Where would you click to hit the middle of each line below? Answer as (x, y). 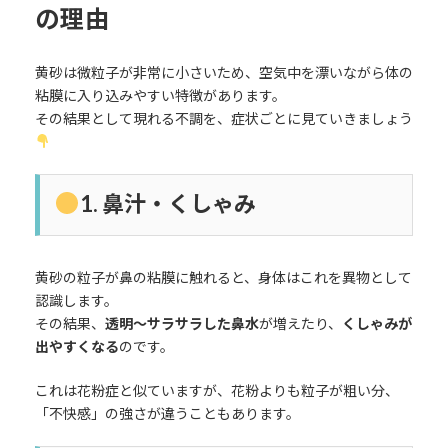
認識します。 (76, 300)
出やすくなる (76, 346)
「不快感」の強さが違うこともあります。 (167, 413)
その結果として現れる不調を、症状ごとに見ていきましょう (223, 118)
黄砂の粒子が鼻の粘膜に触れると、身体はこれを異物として (223, 277)
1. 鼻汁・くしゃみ (167, 203)
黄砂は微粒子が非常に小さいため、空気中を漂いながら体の (223, 72)
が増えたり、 (300, 323)
